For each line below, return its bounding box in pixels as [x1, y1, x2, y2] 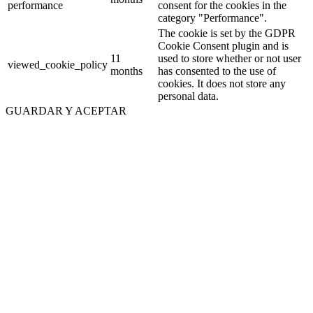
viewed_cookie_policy [8, 58, 108, 71]
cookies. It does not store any [158, 77, 286, 89]
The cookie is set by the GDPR [158, 27, 296, 39]
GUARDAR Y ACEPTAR [6, 104, 126, 117]
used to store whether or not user [158, 52, 301, 64]
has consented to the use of [158, 64, 276, 77]
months [110, 64, 143, 77]
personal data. [158, 89, 219, 102]
